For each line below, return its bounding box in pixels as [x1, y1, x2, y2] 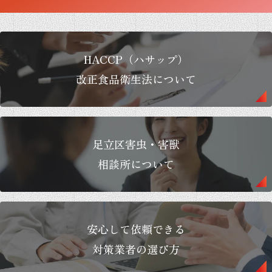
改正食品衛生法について [76, 71, 196, 87]
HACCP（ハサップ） [84, 51, 188, 67]
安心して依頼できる [87, 221, 185, 237]
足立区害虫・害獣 [92, 136, 180, 152]
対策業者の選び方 [92, 241, 180, 257]
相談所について [98, 156, 174, 172]
